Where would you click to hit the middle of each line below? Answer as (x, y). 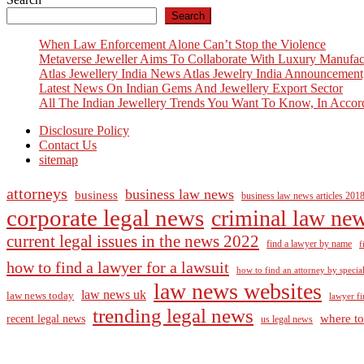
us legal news (287, 319)
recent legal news (46, 318)
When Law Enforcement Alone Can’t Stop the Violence (182, 44)
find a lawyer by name (309, 243)
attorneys (37, 193)
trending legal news (173, 315)
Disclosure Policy (84, 130)
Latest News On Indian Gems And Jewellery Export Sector (191, 88)
